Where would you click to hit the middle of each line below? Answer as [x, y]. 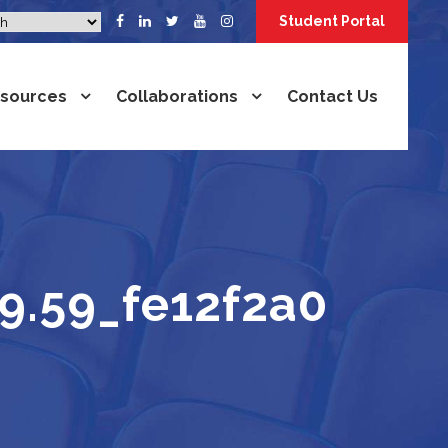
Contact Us [332, 96]
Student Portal [332, 21]
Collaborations [177, 96]
